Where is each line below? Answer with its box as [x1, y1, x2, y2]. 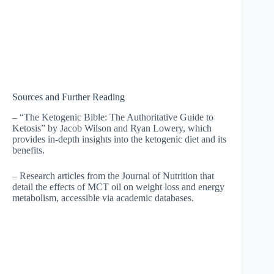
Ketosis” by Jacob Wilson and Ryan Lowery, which [12, 123, 212, 134]
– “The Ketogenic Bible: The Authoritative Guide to [12, 112, 213, 123]
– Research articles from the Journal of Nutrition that [12, 171, 214, 182]
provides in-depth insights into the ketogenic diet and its [12, 134, 226, 145]
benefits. [12, 145, 45, 156]
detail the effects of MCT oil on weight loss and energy [12, 182, 224, 193]
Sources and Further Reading [12, 92, 125, 103]
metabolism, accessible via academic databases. [12, 193, 194, 204]
